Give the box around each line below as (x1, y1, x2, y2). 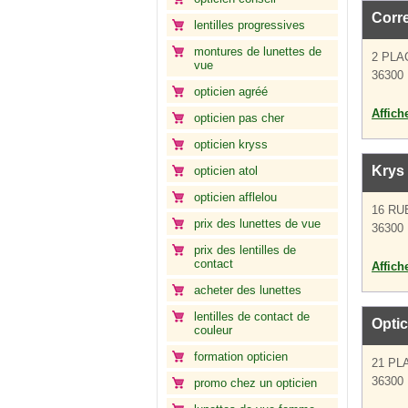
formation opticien (194, 350, 288, 363)
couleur (194, 323, 232, 337)
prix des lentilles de (194, 243, 296, 257)
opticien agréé (194, 85, 268, 98)
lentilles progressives (194, 18, 305, 32)
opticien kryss (194, 138, 268, 151)
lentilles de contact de (194, 310, 310, 323)
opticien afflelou (194, 190, 277, 204)
